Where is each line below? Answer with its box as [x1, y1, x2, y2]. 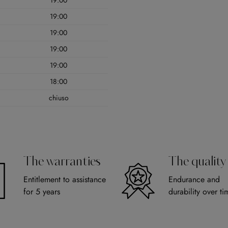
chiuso [48, 93, 69, 103]
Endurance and [168, 174, 220, 186]
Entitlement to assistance [23, 174, 106, 186]
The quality [168, 156, 226, 169]
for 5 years [23, 186, 60, 198]
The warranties [23, 156, 100, 169]
